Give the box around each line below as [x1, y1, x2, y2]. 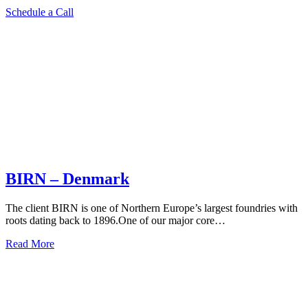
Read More [5, 237, 54, 250]
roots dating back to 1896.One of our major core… [5, 214, 225, 226]
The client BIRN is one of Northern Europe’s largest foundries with [5, 201, 298, 214]
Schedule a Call [5, 6, 74, 18]
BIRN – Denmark [5, 169, 129, 188]
